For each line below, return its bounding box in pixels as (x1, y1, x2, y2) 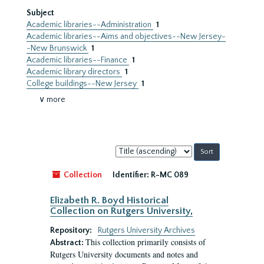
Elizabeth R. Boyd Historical (50, 195, 169, 206)
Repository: (50, 226, 94, 235)
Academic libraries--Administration (27, 20, 153, 29)
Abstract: (50, 238, 85, 247)
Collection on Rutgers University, (50, 206, 193, 216)
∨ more (39, 95, 65, 104)
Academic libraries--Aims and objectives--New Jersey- (27, 32, 226, 41)
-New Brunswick (27, 44, 88, 53)
